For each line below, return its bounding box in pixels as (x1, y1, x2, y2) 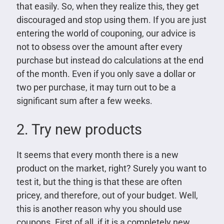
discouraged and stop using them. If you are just (16, 14, 206, 25)
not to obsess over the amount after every (16, 41, 182, 52)
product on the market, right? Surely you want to (16, 162, 206, 173)
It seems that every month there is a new (16, 149, 178, 160)
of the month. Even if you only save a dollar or (16, 68, 195, 79)
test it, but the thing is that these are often (16, 176, 182, 187)
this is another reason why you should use (16, 203, 182, 214)
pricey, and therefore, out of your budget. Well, (16, 189, 198, 200)
